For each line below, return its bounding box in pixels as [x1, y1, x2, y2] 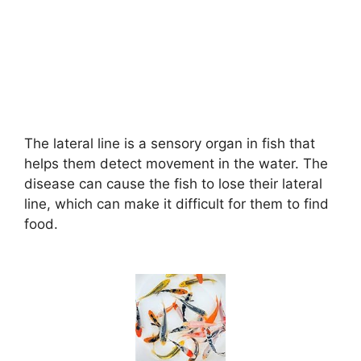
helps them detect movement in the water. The [24, 156, 328, 172]
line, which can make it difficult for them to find [24, 196, 329, 213]
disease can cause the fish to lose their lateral [24, 176, 322, 193]
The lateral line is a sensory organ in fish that [24, 135, 315, 152]
